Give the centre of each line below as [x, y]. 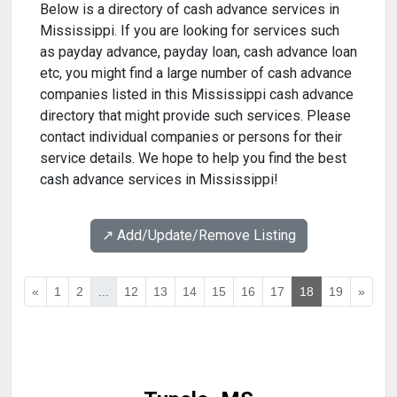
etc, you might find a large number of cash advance [196, 74]
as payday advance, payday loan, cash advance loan [198, 52]
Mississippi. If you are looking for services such [190, 31]
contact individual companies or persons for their [191, 137]
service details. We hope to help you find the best [193, 159]
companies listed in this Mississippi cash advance [197, 95]
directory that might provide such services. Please [195, 116]
